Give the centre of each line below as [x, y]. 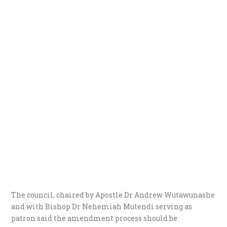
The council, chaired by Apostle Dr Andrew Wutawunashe [113, 195]
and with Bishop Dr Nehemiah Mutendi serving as [102, 206]
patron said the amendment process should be [94, 218]
